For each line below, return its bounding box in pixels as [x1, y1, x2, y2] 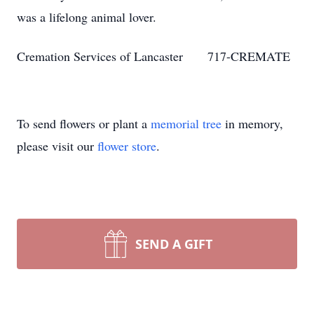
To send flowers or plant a [17, 115, 151, 132]
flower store [97, 137, 156, 154]
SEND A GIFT [135, 235, 212, 252]
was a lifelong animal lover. [17, 8, 156, 25]
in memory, [221, 115, 283, 132]
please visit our [17, 137, 97, 154]
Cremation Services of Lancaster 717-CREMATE [17, 48, 290, 64]
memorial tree [151, 115, 221, 132]
